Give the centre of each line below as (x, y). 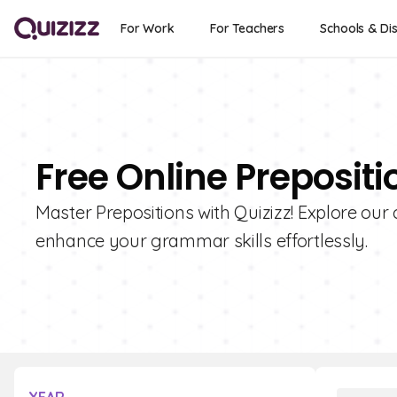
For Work (148, 28)
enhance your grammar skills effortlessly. (202, 241)
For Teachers (247, 28)
